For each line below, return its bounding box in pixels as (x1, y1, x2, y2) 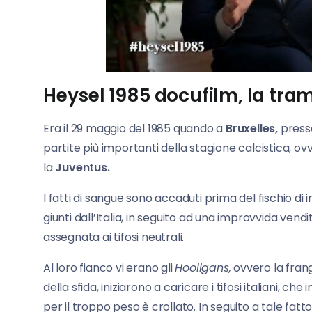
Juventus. (55, 159, 110, 175)
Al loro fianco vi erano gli (43, 259, 175, 276)
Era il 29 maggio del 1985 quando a (43, 120, 226, 136)
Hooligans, (175, 259, 231, 276)
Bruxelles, (226, 120, 278, 136)
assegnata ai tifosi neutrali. (43, 228, 185, 245)
